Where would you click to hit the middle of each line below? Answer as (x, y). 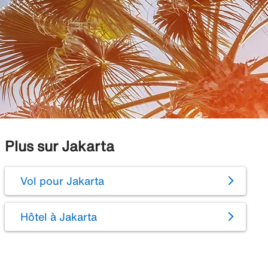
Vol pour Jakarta (62, 181)
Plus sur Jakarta (59, 146)
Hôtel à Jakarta (58, 217)
